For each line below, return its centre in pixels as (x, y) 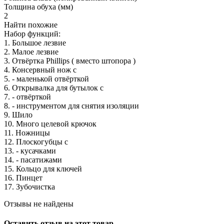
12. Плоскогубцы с (36, 141)
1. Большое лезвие (35, 42)
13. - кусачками (30, 150)
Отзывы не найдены (39, 203)
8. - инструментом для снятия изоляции (71, 105)
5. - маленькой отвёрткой (46, 78)
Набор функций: (32, 33)
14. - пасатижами (33, 159)
